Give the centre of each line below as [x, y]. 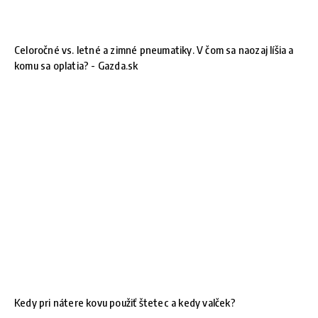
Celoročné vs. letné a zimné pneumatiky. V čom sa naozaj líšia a [154, 50]
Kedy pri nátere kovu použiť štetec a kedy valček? [125, 303]
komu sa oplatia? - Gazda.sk [76, 66]
